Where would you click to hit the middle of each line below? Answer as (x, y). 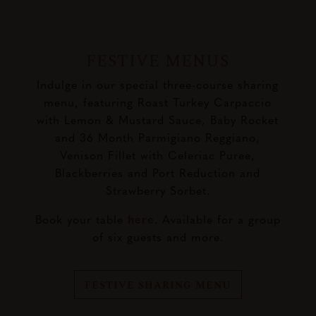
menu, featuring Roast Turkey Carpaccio (158, 101)
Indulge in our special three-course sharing (158, 84)
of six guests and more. (158, 236)
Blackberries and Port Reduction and (158, 172)
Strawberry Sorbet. (158, 189)
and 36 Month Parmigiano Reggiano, (158, 136)
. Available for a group (217, 218)
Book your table (81, 218)
